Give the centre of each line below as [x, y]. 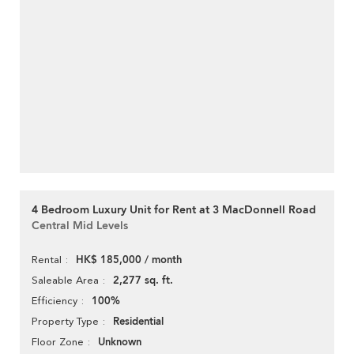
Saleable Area [65, 281]
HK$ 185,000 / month [129, 260]
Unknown [120, 343]
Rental [47, 260]
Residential [138, 322]
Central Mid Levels [80, 226]
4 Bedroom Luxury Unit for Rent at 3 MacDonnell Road [174, 210]
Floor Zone [58, 342]
